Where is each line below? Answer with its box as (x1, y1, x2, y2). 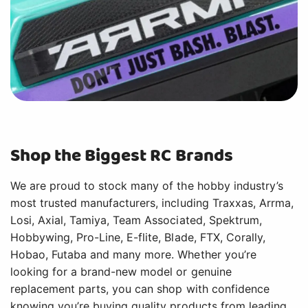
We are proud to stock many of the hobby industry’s (10, 178, 283, 192)
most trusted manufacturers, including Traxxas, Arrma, (10, 195, 294, 210)
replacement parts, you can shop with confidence (10, 281, 269, 296)
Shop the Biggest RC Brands (10, 141, 233, 169)
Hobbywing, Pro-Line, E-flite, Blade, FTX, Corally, (10, 230, 265, 244)
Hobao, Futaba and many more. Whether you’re (10, 247, 256, 261)
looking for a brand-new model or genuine (10, 264, 232, 278)
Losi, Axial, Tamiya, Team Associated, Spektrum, (10, 212, 262, 227)
